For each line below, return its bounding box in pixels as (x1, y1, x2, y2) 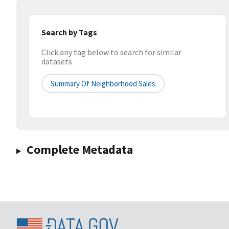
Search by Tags (41, 27, 97, 37)
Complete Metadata (26, 142, 133, 158)
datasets (41, 56, 72, 67)
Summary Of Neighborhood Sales (51, 79, 155, 89)
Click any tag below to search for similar (41, 47, 181, 58)
